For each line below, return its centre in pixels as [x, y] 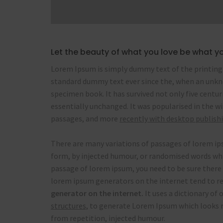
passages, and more [85, 118]
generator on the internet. [97, 193]
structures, [69, 206]
